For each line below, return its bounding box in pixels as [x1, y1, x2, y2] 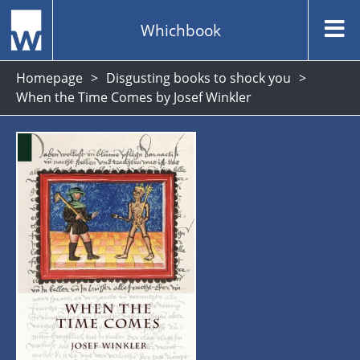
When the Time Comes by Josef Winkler [16, 88, 252, 106]
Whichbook [140, 18, 221, 41]
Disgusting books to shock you [106, 69, 291, 87]
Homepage [16, 69, 83, 87]
